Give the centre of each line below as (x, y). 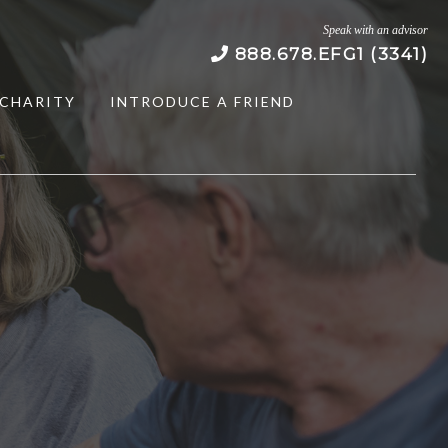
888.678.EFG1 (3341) (329, 54)
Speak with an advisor (376, 30)
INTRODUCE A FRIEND (202, 101)
